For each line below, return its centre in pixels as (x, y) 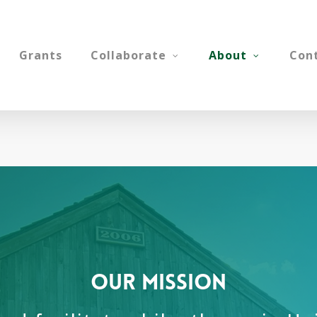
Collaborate (128, 55)
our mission (158, 283)
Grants (41, 55)
